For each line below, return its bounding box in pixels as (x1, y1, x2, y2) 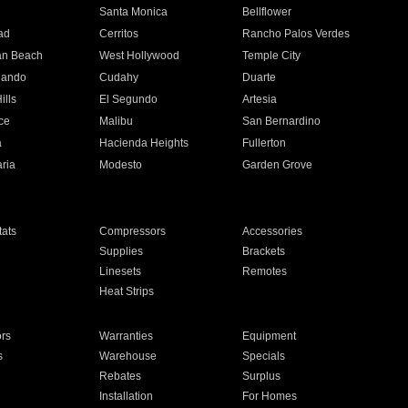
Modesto (98, 158, 142, 171)
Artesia (242, 93, 278, 106)
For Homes (242, 390, 298, 403)
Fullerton (242, 137, 287, 149)
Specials (242, 350, 286, 362)
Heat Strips (98, 285, 154, 298)
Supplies (98, 245, 143, 258)
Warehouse (98, 350, 157, 362)
